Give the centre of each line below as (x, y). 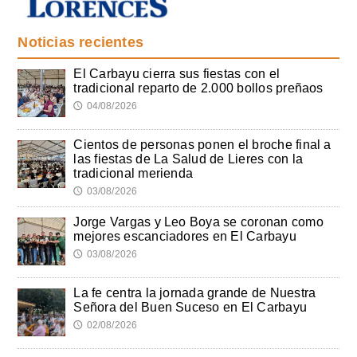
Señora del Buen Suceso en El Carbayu (190, 307)
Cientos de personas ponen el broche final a (202, 144)
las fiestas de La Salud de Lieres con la (188, 159)
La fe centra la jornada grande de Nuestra (195, 292)
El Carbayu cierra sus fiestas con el (177, 73)
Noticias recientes (80, 42)
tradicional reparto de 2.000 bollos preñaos (198, 88)
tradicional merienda (133, 173)
